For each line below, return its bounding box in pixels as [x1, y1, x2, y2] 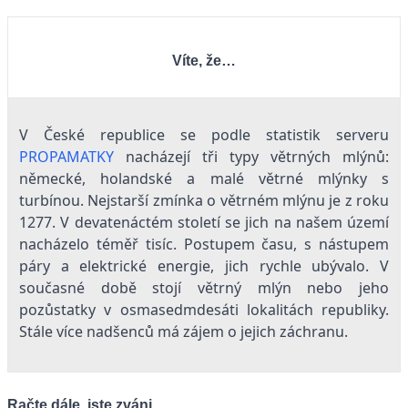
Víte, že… [172, 52, 236, 68]
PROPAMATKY [19, 146, 114, 167]
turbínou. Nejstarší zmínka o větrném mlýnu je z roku [19, 189, 389, 210]
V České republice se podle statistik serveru [19, 124, 389, 145]
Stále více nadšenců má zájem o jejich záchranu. [19, 321, 348, 342]
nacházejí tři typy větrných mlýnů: [114, 146, 389, 167]
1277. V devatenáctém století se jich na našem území [19, 211, 389, 232]
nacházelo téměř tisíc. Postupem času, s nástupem [19, 233, 389, 254]
